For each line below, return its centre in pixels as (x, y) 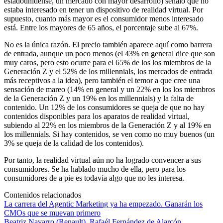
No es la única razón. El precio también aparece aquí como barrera (108, 44)
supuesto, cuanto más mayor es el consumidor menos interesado (104, 18)
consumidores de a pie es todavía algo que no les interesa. (94, 178)
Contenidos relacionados (43, 195)
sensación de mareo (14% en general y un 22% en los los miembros (110, 89)
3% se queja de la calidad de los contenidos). (74, 143)
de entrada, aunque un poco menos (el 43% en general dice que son (110, 53)
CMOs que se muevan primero (52, 213)
